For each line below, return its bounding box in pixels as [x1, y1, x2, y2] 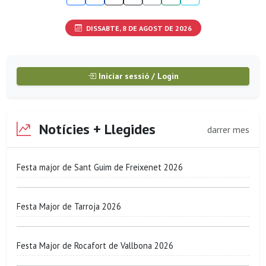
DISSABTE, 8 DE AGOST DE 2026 [84, 23, 192, 33]
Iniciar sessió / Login [96, 71, 179, 82]
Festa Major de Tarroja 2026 [17, 201, 121, 213]
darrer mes [207, 123, 249, 135]
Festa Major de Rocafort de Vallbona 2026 [17, 240, 173, 252]
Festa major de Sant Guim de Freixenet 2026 [17, 161, 183, 173]
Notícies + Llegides [36, 120, 156, 139]
